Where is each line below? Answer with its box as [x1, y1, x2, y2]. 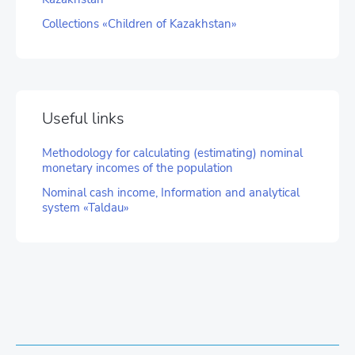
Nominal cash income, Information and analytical [42, 185, 300, 201]
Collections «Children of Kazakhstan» [42, 16, 237, 32]
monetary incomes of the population [42, 160, 233, 177]
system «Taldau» [42, 200, 129, 216]
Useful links [42, 108, 124, 130]
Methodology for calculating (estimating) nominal [42, 145, 303, 162]
